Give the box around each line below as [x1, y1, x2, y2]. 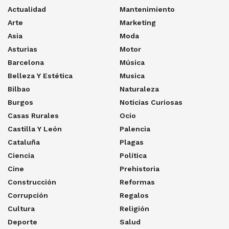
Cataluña [8, 138, 40, 146]
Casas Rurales [8, 111, 59, 120]
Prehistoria [120, 164, 159, 173]
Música [120, 58, 145, 66]
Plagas [120, 138, 144, 146]
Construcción [8, 177, 56, 186]
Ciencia [8, 151, 34, 159]
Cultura [8, 204, 35, 213]
